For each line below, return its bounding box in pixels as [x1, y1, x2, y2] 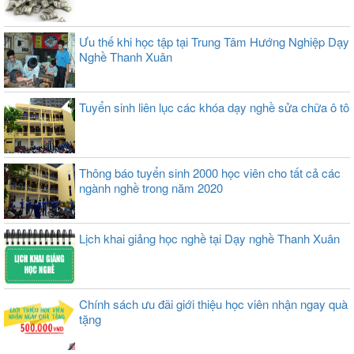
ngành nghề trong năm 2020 [79, 179, 223, 196]
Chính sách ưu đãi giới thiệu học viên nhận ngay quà [79, 296, 348, 312]
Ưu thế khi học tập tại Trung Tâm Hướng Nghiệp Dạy [79, 33, 349, 50]
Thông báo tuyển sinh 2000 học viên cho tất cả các [79, 164, 341, 181]
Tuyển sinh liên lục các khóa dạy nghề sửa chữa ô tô [79, 99, 349, 115]
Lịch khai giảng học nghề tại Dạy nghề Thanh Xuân [79, 230, 340, 247]
